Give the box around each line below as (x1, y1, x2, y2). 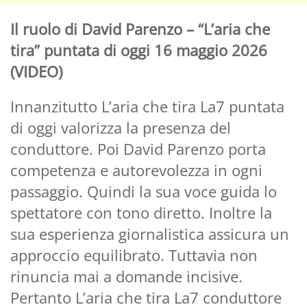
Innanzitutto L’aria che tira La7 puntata (10, 95, 284, 116)
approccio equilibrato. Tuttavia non (10, 244, 258, 265)
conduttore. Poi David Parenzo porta (10, 138, 266, 159)
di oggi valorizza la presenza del (10, 116, 231, 138)
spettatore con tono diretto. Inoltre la (10, 201, 272, 223)
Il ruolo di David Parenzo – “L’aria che (10, 18, 270, 39)
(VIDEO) (10, 60, 62, 82)
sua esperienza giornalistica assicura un (10, 223, 289, 244)
